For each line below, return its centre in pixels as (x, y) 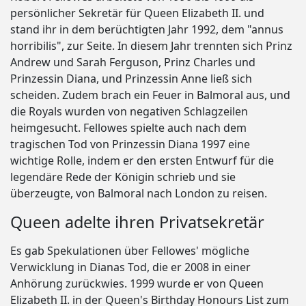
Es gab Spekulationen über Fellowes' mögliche (130, 251)
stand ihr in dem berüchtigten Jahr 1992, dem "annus (147, 30)
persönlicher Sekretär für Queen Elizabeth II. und (137, 13)
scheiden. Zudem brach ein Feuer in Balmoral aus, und (150, 95)
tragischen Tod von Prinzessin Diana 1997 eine (130, 144)
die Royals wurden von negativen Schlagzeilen (129, 112)
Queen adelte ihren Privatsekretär (137, 222)
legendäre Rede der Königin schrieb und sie (123, 177)
